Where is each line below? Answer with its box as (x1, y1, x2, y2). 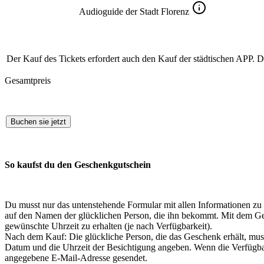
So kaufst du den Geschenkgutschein (5, 160, 151, 170)
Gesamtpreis (5, 75, 51, 86)
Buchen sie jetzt (11, 117, 66, 127)
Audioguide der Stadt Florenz (78, 6, 189, 17)
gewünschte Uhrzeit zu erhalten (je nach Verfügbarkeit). (5, 221, 212, 232)
